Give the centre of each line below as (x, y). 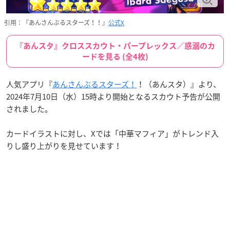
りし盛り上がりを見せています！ (64, 146)
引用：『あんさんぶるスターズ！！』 (56, 23)
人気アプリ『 (29, 84)
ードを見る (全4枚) (115, 57)
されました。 (29, 109)
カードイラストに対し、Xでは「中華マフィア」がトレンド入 (112, 133)
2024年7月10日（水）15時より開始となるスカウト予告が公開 (113, 97)
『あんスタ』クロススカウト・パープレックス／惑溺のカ (115, 46)
